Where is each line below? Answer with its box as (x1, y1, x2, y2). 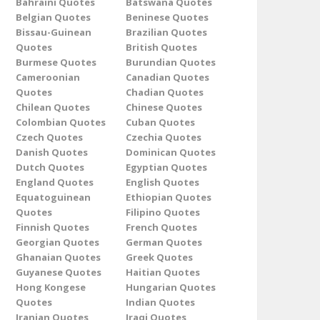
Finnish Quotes (16, 221, 89, 234)
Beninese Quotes (126, 11, 209, 24)
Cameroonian (16, 71, 80, 84)
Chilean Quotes (16, 101, 90, 114)
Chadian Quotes (126, 86, 204, 99)
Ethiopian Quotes (126, 191, 211, 204)
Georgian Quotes (16, 236, 99, 249)
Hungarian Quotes (126, 281, 216, 294)
